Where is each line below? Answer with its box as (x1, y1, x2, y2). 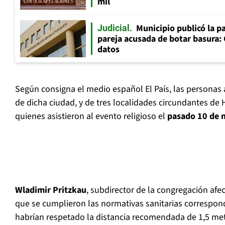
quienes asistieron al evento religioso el (15, 110, 167, 123)
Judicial (97, 23, 130, 34)
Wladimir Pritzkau (15, 184, 86, 197)
